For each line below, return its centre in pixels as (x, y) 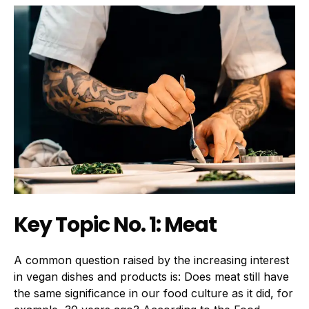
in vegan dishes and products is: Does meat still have (151, 277)
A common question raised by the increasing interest (151, 260)
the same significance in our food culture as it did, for (153, 293)
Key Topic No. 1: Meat (115, 225)
